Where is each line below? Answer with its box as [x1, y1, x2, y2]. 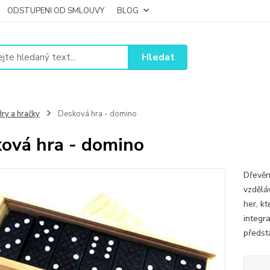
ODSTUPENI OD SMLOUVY [7, 5, 104, 16]
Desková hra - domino [55, 108, 137, 119]
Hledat [142, 50, 175, 64]
